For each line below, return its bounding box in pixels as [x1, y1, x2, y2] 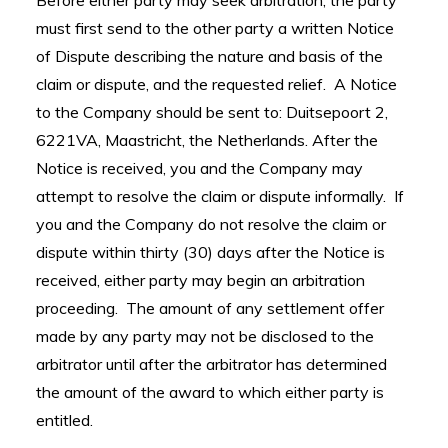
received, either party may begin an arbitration [36, 270, 365, 290]
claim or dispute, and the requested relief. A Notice [36, 74, 397, 94]
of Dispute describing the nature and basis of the [36, 46, 383, 66]
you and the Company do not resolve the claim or [36, 214, 386, 234]
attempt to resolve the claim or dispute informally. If [36, 186, 404, 206]
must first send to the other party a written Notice [36, 18, 394, 38]
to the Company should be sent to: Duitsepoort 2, [36, 102, 388, 122]
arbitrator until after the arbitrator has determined [36, 354, 387, 374]
